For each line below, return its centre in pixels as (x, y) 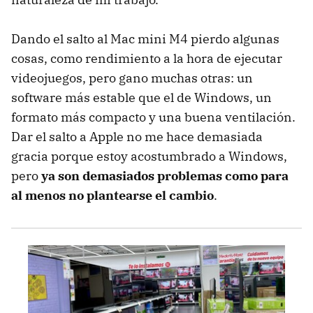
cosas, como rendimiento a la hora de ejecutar (147, 59)
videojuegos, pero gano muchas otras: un (132, 78)
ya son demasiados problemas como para (165, 176)
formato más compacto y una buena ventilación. (153, 117)
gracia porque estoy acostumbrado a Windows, (149, 156)
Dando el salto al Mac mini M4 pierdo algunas (145, 39)
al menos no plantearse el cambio (112, 196)
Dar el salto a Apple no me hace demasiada (137, 137)
